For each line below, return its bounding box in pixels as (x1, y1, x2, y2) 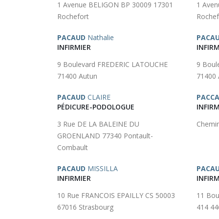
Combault (57, 143, 88, 152)
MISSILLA (86, 164, 118, 173)
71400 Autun (57, 71, 97, 81)
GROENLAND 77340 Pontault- (57, 131, 153, 140)
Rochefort (57, 12, 89, 21)
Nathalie (86, 33, 114, 42)
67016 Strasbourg (57, 202, 113, 212)
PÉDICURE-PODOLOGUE (57, 102, 134, 111)
